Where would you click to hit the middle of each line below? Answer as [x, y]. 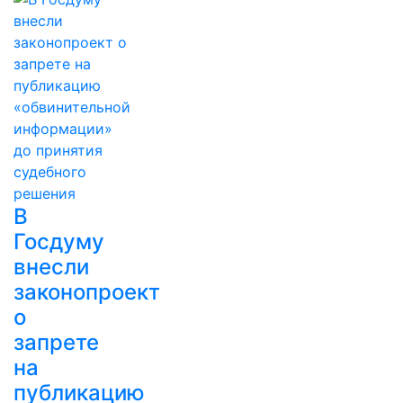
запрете [56, 342]
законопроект [87, 292]
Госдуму [59, 242]
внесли [51, 267]
